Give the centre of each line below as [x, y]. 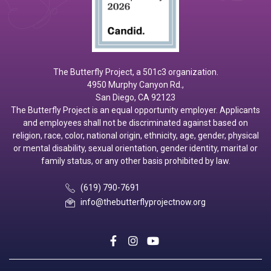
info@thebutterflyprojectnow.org [143, 202]
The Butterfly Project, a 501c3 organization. [135, 72]
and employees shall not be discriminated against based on [135, 123]
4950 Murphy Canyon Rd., [135, 85]
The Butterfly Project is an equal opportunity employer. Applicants [135, 110]
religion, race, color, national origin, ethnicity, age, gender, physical [135, 135]
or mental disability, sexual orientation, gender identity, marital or [135, 148]
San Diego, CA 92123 [135, 97]
